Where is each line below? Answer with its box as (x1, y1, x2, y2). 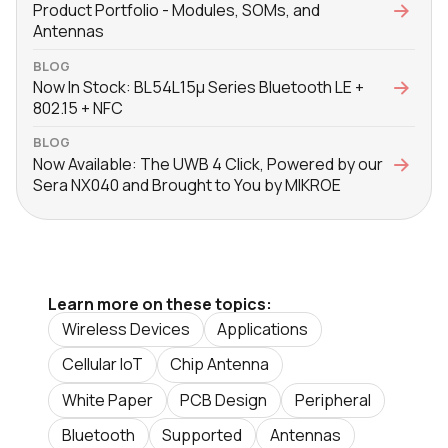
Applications (217, 318, 309, 341)
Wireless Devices (61, 318, 190, 341)
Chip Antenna (170, 353, 270, 376)
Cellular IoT (61, 353, 143, 376)
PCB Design (180, 388, 268, 411)
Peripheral (294, 388, 371, 411)
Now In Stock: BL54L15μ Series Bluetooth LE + (33, 75, 364, 98)
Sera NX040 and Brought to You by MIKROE (33, 173, 341, 196)
